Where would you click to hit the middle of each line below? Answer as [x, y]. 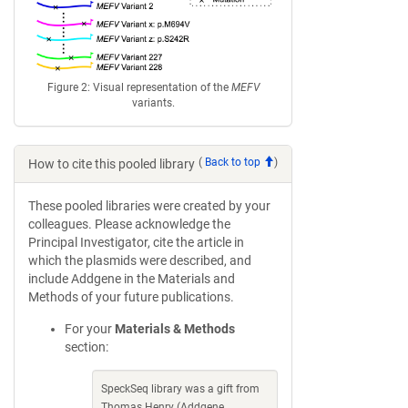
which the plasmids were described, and [140, 261]
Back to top [234, 163]
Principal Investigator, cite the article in [136, 243]
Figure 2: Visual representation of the [139, 88]
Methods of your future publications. [131, 297]
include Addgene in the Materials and [132, 279]
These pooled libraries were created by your [149, 206]
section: [87, 347]
